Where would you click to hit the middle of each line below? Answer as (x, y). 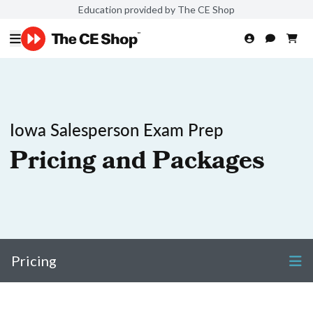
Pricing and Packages (137, 163)
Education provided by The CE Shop (156, 9)
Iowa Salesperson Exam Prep (117, 129)
